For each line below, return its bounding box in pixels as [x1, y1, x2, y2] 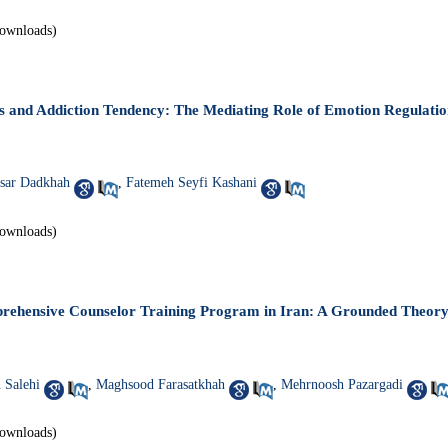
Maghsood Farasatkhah [96, 376, 225, 392]
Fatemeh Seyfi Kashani [126, 175, 257, 191]
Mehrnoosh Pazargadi [281, 376, 403, 392]
